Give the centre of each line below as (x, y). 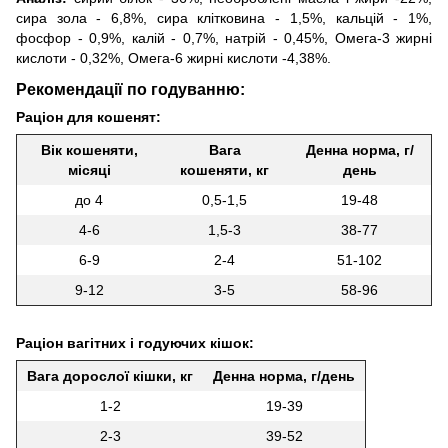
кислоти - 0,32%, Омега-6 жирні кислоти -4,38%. (173, 58)
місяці (89, 169)
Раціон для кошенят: (88, 116)
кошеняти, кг (224, 169)
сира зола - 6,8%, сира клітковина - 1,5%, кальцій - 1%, (224, 18)
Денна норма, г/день (284, 375)
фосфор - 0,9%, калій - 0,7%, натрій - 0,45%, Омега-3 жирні (224, 38)
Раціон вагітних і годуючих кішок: (135, 342)
